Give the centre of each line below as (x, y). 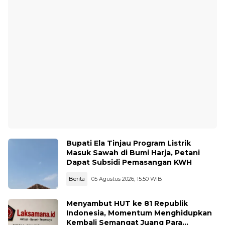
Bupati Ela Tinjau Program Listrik (129, 143)
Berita (77, 179)
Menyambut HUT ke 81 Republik (127, 204)
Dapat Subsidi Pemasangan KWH (129, 162)
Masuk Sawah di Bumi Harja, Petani (133, 153)
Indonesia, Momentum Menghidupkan (139, 213)
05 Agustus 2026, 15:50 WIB (127, 179)
